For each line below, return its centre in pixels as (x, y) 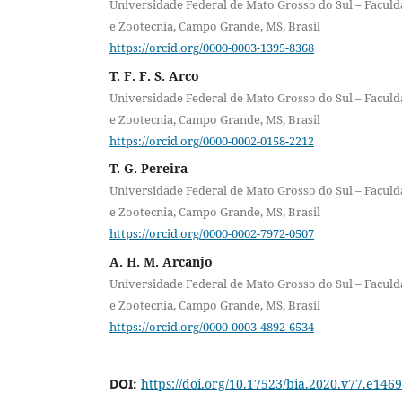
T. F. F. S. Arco (154, 75)
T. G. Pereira (149, 169)
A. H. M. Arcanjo (161, 261)
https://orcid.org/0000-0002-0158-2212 (212, 140)
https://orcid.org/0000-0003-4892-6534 (212, 326)
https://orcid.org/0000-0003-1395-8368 (212, 47)
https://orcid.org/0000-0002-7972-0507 (212, 233)
